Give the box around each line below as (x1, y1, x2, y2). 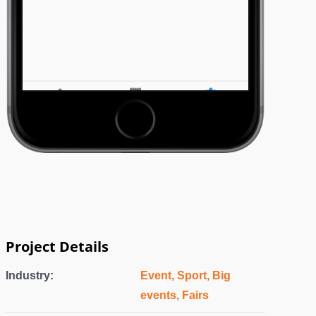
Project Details (5, 236, 109, 256)
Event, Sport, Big (140, 269, 231, 281)
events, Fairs (140, 288, 209, 301)
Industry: (5, 269, 54, 281)
